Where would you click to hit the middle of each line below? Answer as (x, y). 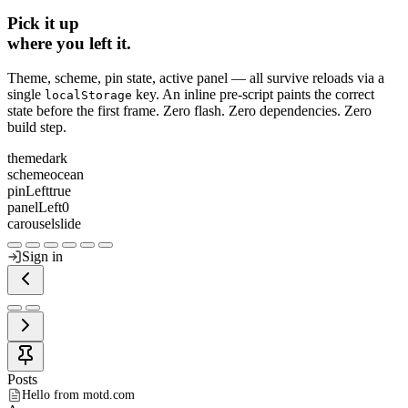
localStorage (88, 96)
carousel (31, 224)
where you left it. (69, 43)
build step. (37, 127)
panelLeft (35, 208)
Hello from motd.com (78, 395)
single (26, 95)
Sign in (42, 257)
